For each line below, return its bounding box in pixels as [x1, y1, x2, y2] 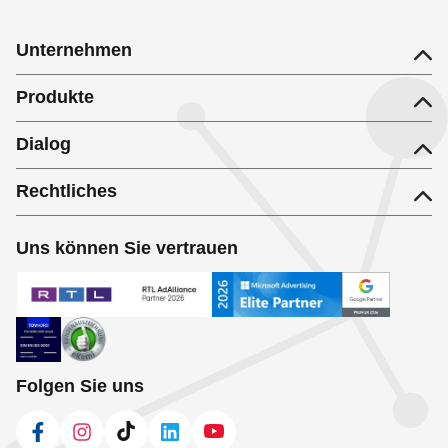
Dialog [16, 133, 71, 154]
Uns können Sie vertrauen [16, 237, 238, 258]
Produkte [16, 86, 94, 107]
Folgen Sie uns [16, 375, 144, 396]
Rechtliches [16, 180, 117, 201]
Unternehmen [16, 39, 132, 60]
